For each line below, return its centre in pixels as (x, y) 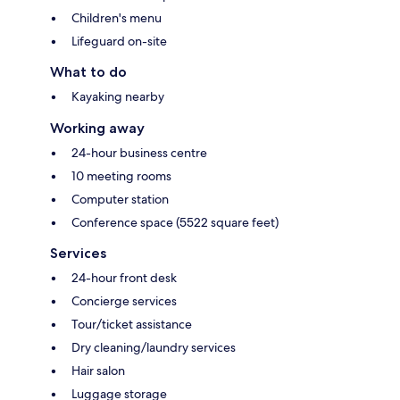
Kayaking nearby (118, 96)
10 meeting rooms (121, 175)
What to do (88, 71)
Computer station (120, 199)
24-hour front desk (124, 277)
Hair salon (98, 370)
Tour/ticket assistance (132, 324)
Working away (97, 128)
